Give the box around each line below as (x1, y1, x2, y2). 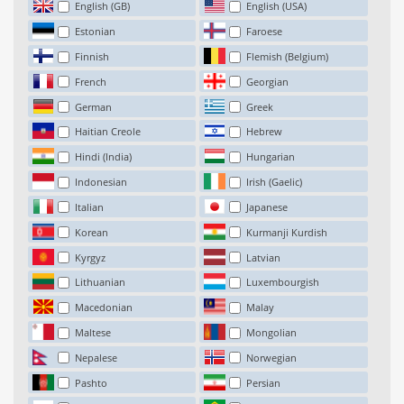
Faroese (246, 24, 283, 39)
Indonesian (74, 175, 127, 189)
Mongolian (246, 326, 298, 340)
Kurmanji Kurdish (246, 225, 328, 239)
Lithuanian (74, 275, 125, 289)
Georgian (246, 74, 289, 88)
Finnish (74, 49, 109, 63)
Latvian (246, 250, 281, 264)
